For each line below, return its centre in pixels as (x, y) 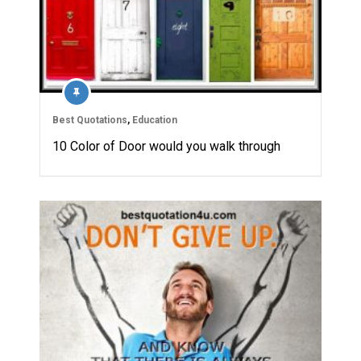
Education (155, 120)
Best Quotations (90, 120)
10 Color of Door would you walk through (166, 146)
